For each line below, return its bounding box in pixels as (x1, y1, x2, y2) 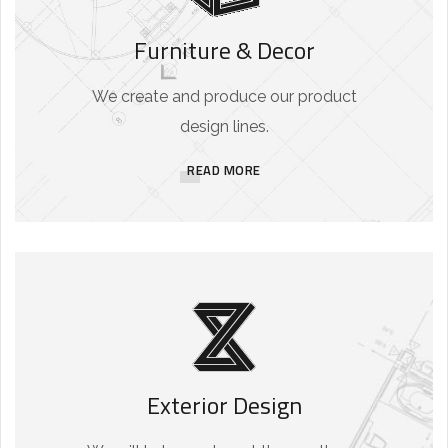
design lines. (179, 117, 269, 137)
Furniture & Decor (133, 32, 315, 69)
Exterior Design (146, 387, 302, 424)
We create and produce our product (91, 87, 357, 107)
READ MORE (187, 160, 261, 181)
